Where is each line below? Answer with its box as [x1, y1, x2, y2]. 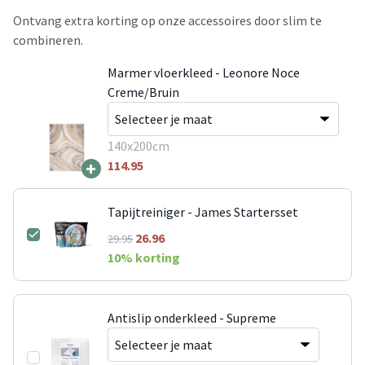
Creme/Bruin [107, 83, 179, 100]
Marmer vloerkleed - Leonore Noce [107, 64, 300, 81]
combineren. [13, 31, 83, 48]
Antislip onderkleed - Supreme [108, 309, 277, 326]
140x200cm [107, 137, 169, 154]
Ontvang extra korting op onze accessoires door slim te [13, 11, 322, 29]
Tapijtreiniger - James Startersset [108, 203, 299, 220]
